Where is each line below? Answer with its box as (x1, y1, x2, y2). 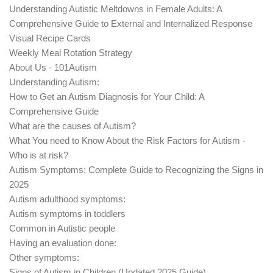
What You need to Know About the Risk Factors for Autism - (9, 135, 246, 146)
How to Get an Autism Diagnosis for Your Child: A (9, 91, 204, 102)
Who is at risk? (9, 150, 68, 161)
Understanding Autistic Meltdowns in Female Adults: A (9, 4, 222, 15)
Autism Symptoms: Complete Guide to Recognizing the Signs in (9, 165, 263, 175)
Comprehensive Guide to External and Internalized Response (9, 18, 252, 29)
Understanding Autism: (9, 77, 99, 88)
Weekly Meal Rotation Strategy (9, 48, 132, 58)
